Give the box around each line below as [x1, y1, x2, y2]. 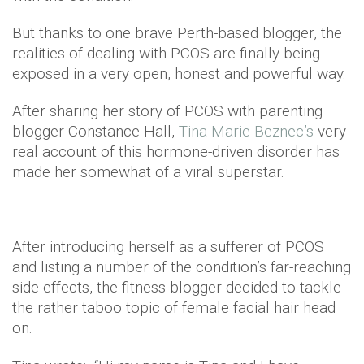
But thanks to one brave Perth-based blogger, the [12, 23, 342, 42]
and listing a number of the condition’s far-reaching [12, 257, 351, 276]
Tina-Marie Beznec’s [179, 121, 314, 141]
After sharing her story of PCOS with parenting [12, 101, 323, 120]
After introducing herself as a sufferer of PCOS [12, 236, 324, 256]
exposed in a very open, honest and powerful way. [12, 63, 346, 83]
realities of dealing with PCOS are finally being [12, 43, 320, 63]
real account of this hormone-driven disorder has [12, 141, 340, 161]
